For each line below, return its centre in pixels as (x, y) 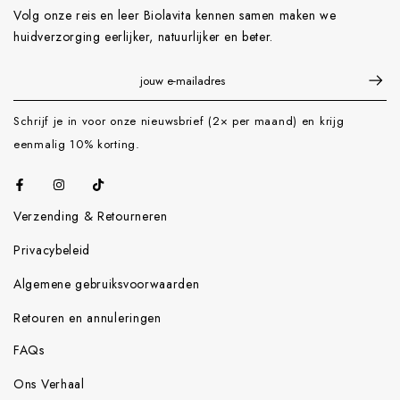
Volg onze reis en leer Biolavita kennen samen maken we (175, 16)
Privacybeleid (52, 250)
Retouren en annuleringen (87, 318)
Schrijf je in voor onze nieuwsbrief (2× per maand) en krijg (179, 121)
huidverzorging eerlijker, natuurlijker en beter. (143, 37)
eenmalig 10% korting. (77, 145)
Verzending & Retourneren (91, 217)
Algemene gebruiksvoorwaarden (107, 284)
